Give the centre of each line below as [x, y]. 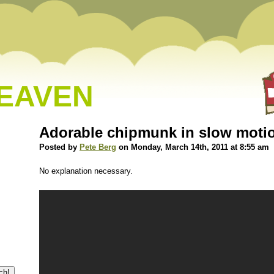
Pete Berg [98, 147]
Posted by [59, 147]
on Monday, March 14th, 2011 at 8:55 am [193, 147]
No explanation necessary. [86, 171]
